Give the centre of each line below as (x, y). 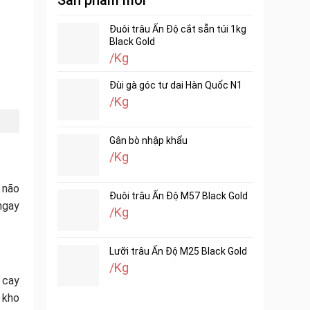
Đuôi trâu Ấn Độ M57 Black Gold (179, 196)
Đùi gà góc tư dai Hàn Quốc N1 (176, 85)
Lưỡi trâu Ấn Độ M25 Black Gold (179, 251)
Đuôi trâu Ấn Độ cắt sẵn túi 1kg (178, 29)
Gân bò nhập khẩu (149, 140)
